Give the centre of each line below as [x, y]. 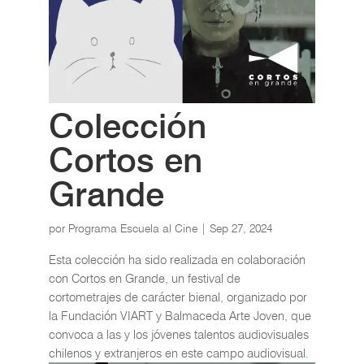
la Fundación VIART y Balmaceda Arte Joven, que [180, 315]
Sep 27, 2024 [240, 228]
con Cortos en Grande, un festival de [144, 278]
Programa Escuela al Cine [132, 228]
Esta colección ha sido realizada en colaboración [177, 259]
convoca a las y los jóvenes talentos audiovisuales [178, 334]
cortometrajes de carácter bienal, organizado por [178, 297]
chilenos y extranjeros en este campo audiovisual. [178, 353]
